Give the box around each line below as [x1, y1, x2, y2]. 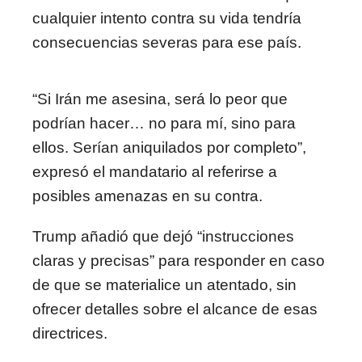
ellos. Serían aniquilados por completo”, [32, 139, 306, 156]
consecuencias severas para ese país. [32, 34, 301, 51]
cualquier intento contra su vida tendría [32, 10, 301, 27]
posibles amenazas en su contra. [32, 187, 263, 204]
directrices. [32, 325, 107, 342]
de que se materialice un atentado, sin [32, 276, 297, 293]
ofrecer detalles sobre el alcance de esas [32, 301, 318, 318]
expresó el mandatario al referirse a [32, 163, 277, 180]
